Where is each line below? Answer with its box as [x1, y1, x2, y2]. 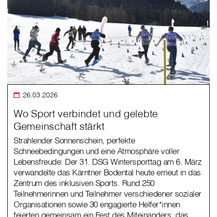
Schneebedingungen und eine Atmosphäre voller [14, 146, 179, 156]
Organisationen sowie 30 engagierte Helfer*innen [14, 199, 180, 210]
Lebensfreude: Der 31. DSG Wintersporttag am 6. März [14, 156, 202, 167]
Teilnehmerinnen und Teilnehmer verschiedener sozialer [14, 188, 201, 199]
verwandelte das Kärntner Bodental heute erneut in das [14, 167, 201, 178]
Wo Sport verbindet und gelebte [14, 107, 158, 120]
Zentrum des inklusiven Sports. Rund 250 [14, 178, 155, 188]
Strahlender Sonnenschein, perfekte [14, 135, 135, 146]
